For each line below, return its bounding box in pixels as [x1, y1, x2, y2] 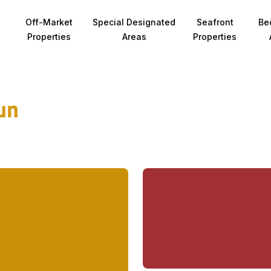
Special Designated [93, 17, 176, 27]
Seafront [196, 17, 233, 27]
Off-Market [25, 17, 73, 27]
